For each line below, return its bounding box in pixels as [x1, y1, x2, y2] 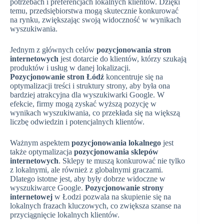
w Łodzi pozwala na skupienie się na [52, 192, 171, 201]
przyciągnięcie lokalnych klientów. [10, 210, 119, 219]
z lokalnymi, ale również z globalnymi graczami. [10, 165, 163, 174]
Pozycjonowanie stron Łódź [10, 72, 104, 81]
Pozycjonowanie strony [85, 183, 163, 192]
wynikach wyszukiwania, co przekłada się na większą [10, 108, 180, 117]
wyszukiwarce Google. [10, 183, 85, 192]
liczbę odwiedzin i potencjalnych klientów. [10, 117, 144, 126]
